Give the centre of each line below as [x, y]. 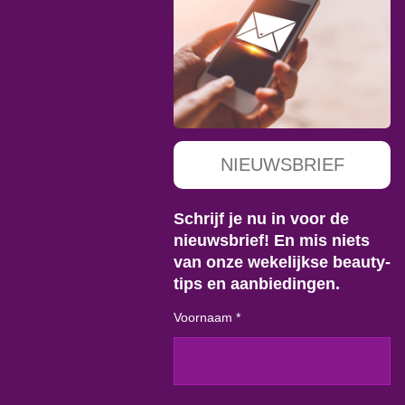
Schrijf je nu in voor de [261, 218]
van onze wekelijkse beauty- [282, 261]
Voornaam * [207, 317]
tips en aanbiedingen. [257, 283]
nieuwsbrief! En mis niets [272, 240]
